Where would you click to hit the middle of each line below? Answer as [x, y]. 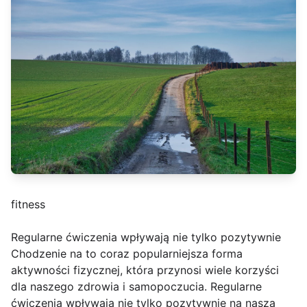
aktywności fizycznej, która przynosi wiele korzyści [145, 270]
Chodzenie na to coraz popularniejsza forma [127, 254]
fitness [28, 205]
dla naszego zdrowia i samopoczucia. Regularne [136, 287]
